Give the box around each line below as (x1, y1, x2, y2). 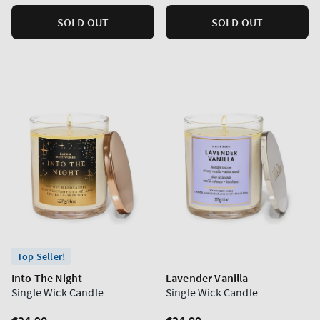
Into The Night (11, 271, 83, 285)
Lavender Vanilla (166, 271, 249, 285)
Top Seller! (17, 250, 66, 263)
